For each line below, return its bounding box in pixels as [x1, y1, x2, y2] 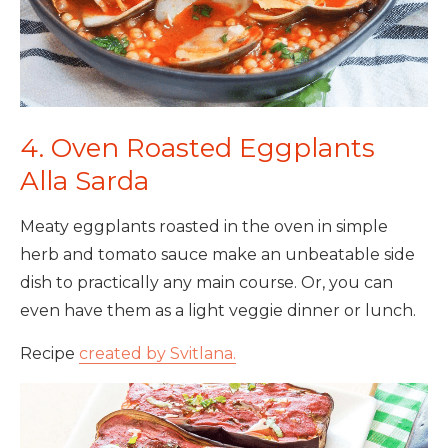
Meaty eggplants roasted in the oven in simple [20, 216, 388, 236]
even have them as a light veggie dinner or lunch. [20, 300, 416, 320]
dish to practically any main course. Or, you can [20, 272, 393, 292]
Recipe [20, 343, 79, 363]
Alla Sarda [20, 164, 149, 197]
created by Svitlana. [79, 343, 236, 363]
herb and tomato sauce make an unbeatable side [20, 244, 415, 264]
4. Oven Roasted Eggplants [20, 131, 375, 164]
